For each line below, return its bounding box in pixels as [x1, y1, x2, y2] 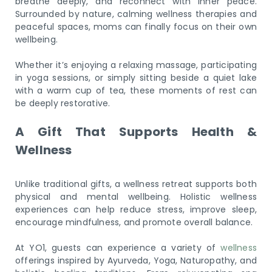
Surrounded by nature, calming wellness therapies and [15, 8, 257, 20]
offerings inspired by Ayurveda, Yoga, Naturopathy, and [15, 254, 257, 267]
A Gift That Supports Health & [15, 123, 257, 140]
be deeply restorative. [15, 97, 110, 109]
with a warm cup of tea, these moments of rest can [15, 84, 257, 97]
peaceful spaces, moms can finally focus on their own [15, 21, 257, 33]
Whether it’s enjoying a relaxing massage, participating [15, 59, 257, 71]
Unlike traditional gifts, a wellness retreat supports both [15, 178, 257, 190]
